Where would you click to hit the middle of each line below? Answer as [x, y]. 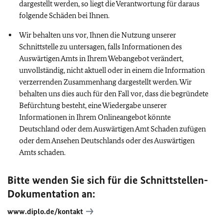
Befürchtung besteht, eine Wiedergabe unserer [93, 105]
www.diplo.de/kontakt [45, 211]
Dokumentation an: [51, 194]
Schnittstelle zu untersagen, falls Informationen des [100, 46]
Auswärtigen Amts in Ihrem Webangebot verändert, [101, 58]
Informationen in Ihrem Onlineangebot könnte [95, 117]
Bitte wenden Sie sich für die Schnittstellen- [108, 180]
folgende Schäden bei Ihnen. [64, 15]
